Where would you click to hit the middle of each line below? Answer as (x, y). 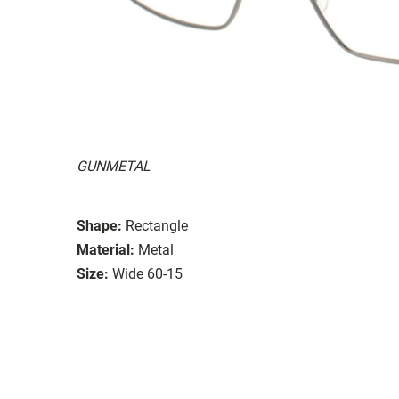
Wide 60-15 (147, 273)
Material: (106, 249)
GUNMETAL (114, 166)
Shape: (99, 225)
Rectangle (157, 225)
